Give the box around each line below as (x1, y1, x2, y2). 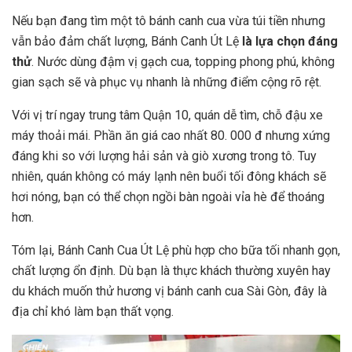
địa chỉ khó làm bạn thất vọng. (12, 303, 174, 319)
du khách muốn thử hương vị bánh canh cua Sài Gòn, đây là (12, 283, 327, 299)
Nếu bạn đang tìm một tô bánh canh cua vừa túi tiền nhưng (12, 13, 325, 28)
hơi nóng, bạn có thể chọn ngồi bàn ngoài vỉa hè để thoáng (12, 189, 324, 204)
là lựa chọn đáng (239, 33, 338, 49)
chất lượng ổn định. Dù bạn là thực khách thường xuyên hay (12, 262, 331, 278)
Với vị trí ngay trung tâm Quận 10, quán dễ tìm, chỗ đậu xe (12, 107, 323, 123)
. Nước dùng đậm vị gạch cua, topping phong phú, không (31, 53, 335, 69)
